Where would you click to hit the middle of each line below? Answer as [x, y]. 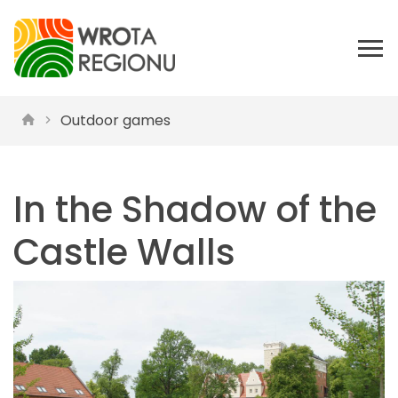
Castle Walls [124, 252]
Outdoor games [116, 120]
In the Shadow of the [195, 210]
